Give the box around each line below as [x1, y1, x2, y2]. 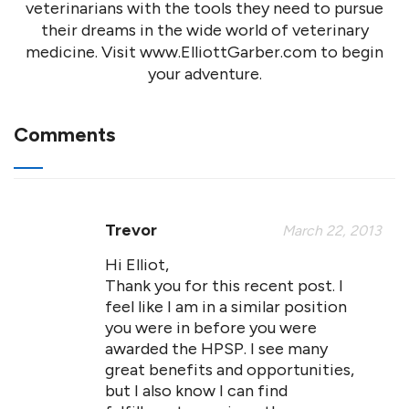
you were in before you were [105, 318, 317, 338]
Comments [14, 122, 115, 147]
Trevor [105, 220, 157, 240]
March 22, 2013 [282, 222, 382, 239]
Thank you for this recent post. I [105, 276, 343, 296]
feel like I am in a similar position [105, 297, 347, 317]
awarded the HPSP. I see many [105, 339, 328, 359]
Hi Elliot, [105, 255, 169, 275]
